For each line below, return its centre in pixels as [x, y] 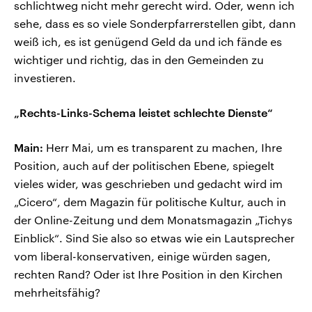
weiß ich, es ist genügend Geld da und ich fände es [148, 42]
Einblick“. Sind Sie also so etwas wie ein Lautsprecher [154, 238]
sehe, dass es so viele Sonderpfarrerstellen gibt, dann [155, 24]
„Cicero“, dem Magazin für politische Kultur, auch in [150, 202]
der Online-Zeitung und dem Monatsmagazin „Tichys [153, 220]
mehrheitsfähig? [57, 292]
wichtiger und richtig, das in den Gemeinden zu [139, 60]
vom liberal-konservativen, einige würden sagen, [142, 256]
